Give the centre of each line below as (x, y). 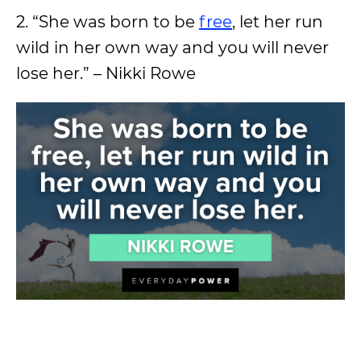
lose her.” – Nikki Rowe (106, 73)
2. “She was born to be (108, 21)
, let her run (278, 21)
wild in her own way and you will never (172, 47)
